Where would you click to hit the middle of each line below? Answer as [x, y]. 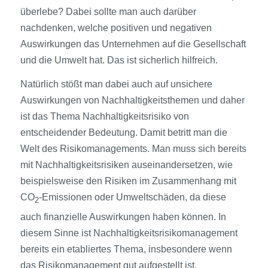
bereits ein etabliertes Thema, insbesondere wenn [126, 249]
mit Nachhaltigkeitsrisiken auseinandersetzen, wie [126, 165]
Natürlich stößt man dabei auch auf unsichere [116, 84]
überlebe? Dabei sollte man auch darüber [108, 11]
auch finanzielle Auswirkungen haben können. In [123, 217]
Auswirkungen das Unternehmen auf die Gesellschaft [133, 44]
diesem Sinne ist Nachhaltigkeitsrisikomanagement [129, 233]
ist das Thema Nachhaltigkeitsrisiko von [104, 117]
